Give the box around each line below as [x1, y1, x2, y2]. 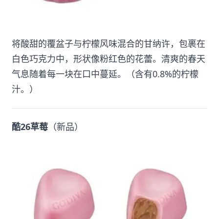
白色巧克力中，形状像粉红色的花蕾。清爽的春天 [12, 53, 205, 65]
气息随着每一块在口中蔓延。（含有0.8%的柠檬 [12, 68, 198, 80]
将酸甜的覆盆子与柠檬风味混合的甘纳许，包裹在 [12, 38, 205, 50]
